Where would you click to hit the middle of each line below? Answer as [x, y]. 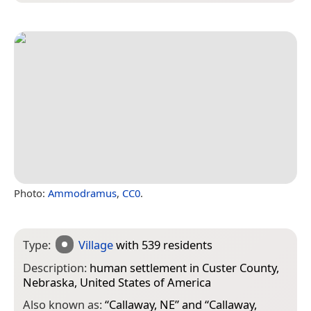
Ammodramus [82, 193]
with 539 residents [163, 244]
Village [96, 244]
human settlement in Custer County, [184, 267]
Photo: [31, 193]
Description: [56, 267]
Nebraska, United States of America [117, 282]
